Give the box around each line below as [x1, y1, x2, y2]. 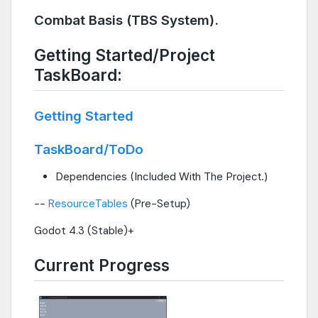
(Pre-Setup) [128, 197, 190, 212]
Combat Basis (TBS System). [34, 12, 219, 29]
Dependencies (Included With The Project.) [55, 170, 268, 184]
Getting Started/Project [34, 45, 215, 65]
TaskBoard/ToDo [34, 141, 143, 158]
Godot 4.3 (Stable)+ [34, 224, 134, 238]
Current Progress [34, 256, 170, 275]
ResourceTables [48, 197, 128, 212]
